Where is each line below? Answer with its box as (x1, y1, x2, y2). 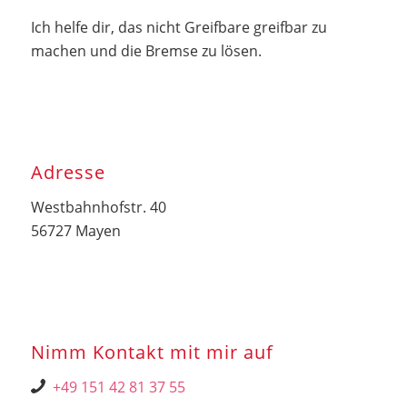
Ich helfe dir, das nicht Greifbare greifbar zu (30, 16, 327, 37)
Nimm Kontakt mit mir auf (30, 340, 273, 365)
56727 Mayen (30, 220, 121, 241)
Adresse (30, 160, 105, 185)
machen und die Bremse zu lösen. (30, 40, 262, 61)
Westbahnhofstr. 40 (30, 196, 166, 217)
